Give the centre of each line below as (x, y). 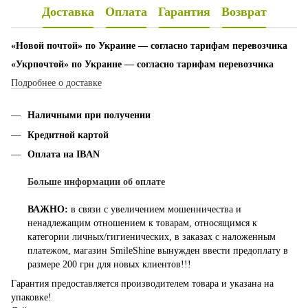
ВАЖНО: (48, 209)
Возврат (244, 11)
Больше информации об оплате (96, 181)
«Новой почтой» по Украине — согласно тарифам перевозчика (149, 46)
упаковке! (31, 298)
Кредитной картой (68, 135)
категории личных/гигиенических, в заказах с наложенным (152, 236)
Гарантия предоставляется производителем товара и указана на (142, 284)
